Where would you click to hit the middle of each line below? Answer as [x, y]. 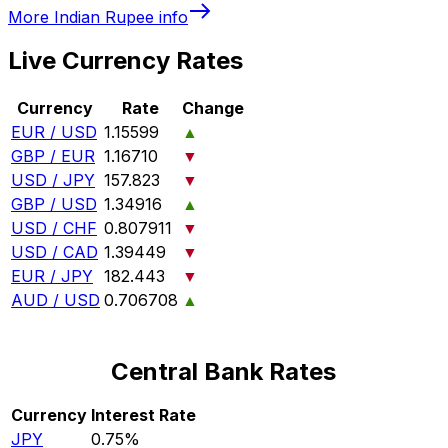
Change [213, 108]
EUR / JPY [52, 276]
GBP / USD [54, 204]
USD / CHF [54, 228]
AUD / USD [55, 300]
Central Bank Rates [224, 372]
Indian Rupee [104, 16]
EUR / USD [54, 132]
